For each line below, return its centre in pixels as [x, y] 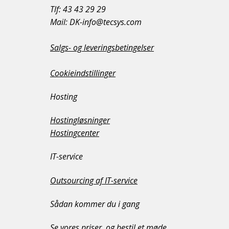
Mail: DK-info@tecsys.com [96, 22]
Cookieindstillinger [83, 73]
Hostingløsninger [80, 120]
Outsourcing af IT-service [94, 180]
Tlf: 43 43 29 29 [78, 9]
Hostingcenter [75, 133]
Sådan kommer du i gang [95, 204]
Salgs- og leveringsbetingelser [102, 47]
